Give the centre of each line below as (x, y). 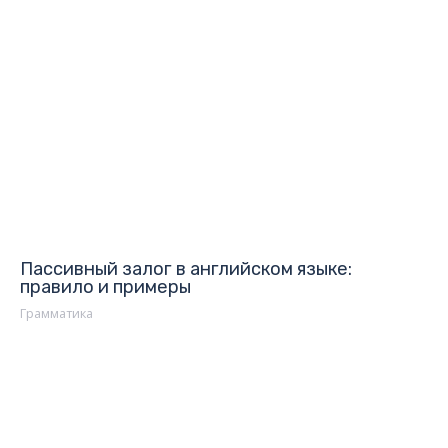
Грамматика (56, 312)
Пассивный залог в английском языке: (186, 269)
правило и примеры (105, 287)
